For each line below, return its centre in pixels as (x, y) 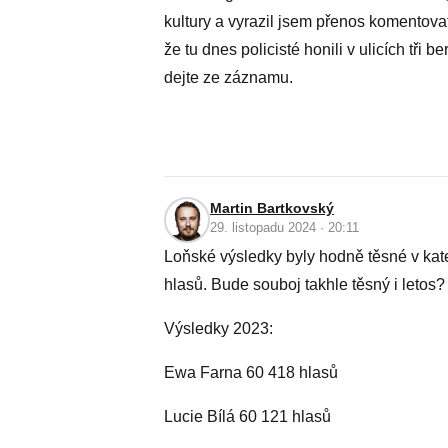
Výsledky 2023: (218, 328)
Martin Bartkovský (272, 208)
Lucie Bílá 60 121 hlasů (249, 416)
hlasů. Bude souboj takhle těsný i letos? (304, 284)
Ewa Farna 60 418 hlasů (251, 372)
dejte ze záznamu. (228, 77)
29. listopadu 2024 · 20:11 (284, 227)
